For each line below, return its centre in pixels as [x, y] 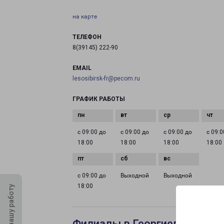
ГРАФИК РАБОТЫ [99, 99]
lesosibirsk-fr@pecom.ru [106, 78]
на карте [85, 16]
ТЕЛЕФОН [87, 37]
